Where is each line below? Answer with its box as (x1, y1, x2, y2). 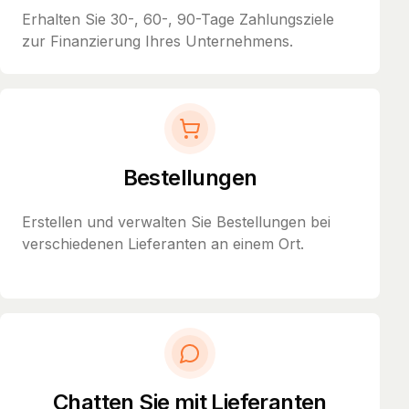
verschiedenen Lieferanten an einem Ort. (22, 234, 304, 253)
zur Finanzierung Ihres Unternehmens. (22, 31, 293, 50)
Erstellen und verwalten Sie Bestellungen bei (22, 212, 330, 231)
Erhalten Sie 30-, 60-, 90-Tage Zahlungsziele (22, 9, 334, 28)
